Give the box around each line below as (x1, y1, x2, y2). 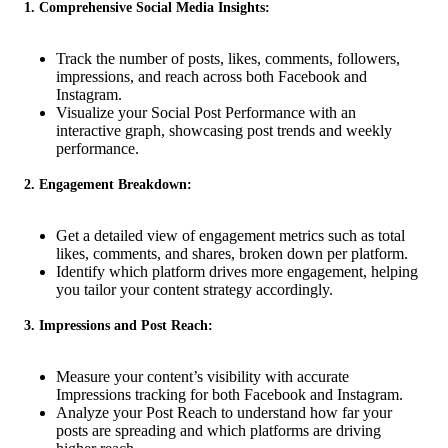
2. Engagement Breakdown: (24, 176, 192, 192)
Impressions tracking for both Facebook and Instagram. (56, 385, 403, 403)
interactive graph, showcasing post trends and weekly (56, 121, 392, 139)
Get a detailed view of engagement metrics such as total (56, 226, 405, 244)
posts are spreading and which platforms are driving (56, 421, 381, 439)
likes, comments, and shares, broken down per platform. (56, 244, 408, 262)
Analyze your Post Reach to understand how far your (56, 403, 392, 421)
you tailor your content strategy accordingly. (56, 280, 333, 298)
